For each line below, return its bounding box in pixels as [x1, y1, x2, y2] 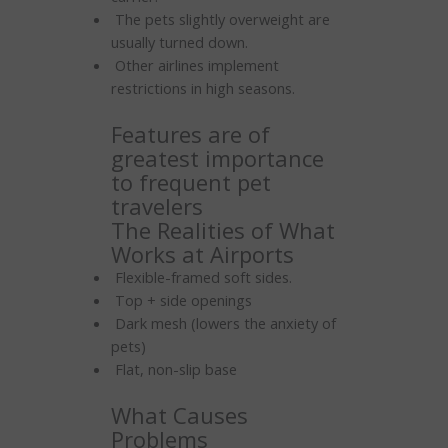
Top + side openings [110, 289, 252, 310]
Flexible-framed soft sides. [110, 266, 292, 287]
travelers [110, 190, 203, 221]
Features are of [110, 118, 270, 149]
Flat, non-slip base [110, 358, 237, 379]
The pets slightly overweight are [110, 8, 330, 29]
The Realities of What [110, 214, 335, 245]
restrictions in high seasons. [110, 77, 295, 98]
